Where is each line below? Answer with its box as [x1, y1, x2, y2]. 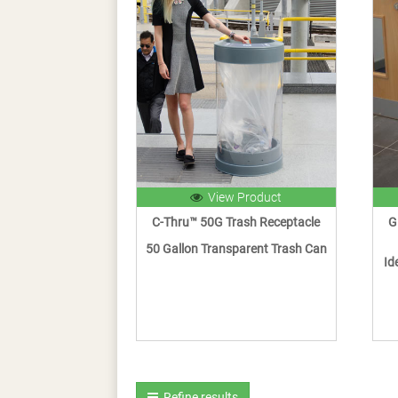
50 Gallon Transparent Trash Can [145, 242, 327, 257]
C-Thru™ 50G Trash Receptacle [152, 215, 321, 230]
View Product [203, 190, 283, 205]
